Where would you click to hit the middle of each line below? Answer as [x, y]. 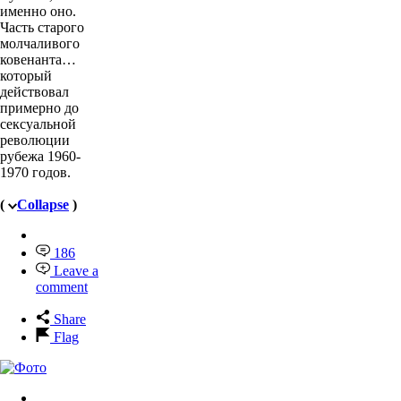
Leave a [76, 270]
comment [62, 286]
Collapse [43, 204]
